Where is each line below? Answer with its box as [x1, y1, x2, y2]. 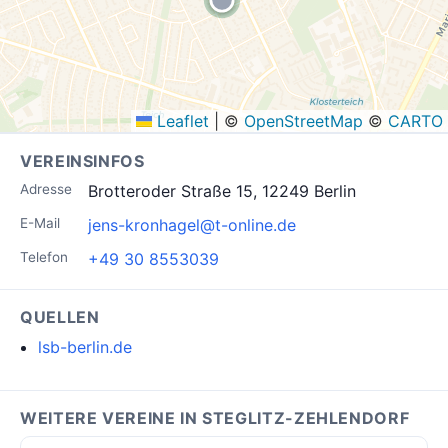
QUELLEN [20, 307, 100, 327]
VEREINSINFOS [20, 151, 145, 171]
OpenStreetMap [244, 111, 363, 131]
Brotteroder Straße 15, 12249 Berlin [88, 181, 356, 201]
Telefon [20, 249, 68, 265]
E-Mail [20, 215, 60, 231]
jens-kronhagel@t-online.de [88, 215, 296, 235]
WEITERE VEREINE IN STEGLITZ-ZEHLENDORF [20, 407, 410, 428]
